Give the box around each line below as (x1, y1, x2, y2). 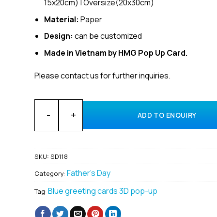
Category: (34, 169, 67, 178)
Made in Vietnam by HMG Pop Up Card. (44, 47, 188, 58)
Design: (44, 31, 74, 42)
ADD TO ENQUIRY (137, 110, 197, 120)
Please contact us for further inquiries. (34, 70, 170, 81)
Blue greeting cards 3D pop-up (47, 186, 157, 197)
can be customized (73, 31, 142, 42)
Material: (44, 14, 79, 25)
